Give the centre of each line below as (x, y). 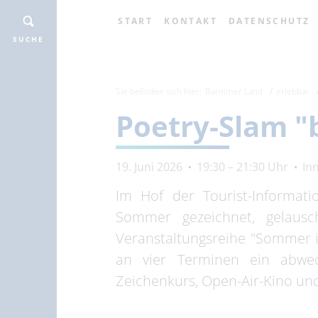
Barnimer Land (234, 91)
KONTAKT (191, 21)
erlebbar (293, 91)
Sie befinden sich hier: (159, 91)
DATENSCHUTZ (269, 21)
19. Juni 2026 (149, 166)
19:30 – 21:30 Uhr (243, 166)
